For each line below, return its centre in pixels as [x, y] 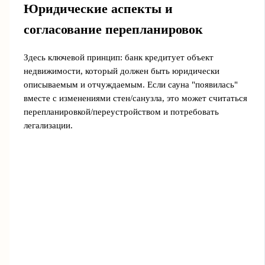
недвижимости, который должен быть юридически [121, 71]
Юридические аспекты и [98, 9]
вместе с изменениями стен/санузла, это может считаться [135, 98]
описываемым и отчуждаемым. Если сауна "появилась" [130, 85]
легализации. [48, 126]
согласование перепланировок [113, 29]
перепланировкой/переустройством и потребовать [121, 112]
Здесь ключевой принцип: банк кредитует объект [118, 58]
